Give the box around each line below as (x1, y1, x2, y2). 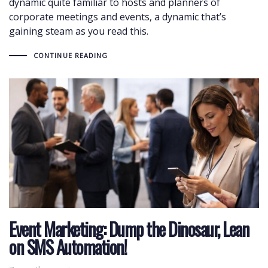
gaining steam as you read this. (9, 24, 148, 38)
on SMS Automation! (9, 233, 126, 260)
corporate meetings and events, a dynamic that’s (9, 10, 226, 23)
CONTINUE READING (33, 50, 108, 60)
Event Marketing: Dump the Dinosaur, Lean (9, 215, 249, 242)
